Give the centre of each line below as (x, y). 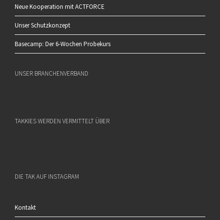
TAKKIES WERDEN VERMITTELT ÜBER (62, 121)
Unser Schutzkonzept (42, 25)
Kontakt (25, 207)
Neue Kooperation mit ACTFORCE (60, 6)
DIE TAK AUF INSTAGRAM (47, 176)
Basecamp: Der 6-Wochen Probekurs (63, 44)
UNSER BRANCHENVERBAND (52, 73)
